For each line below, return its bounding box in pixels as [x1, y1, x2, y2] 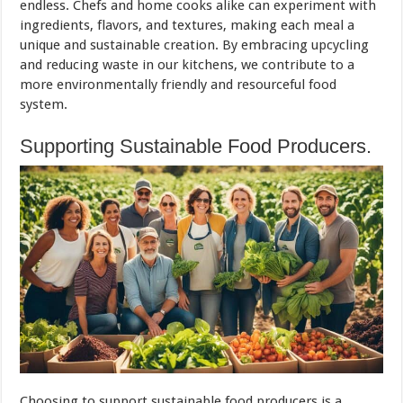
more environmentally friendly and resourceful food [20, 76, 337, 94]
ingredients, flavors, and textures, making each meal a [20, 17, 355, 34]
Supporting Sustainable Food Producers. [20, 135, 372, 158]
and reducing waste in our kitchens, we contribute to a [20, 57, 355, 74]
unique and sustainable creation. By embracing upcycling [20, 37, 370, 54]
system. [20, 96, 68, 113]
